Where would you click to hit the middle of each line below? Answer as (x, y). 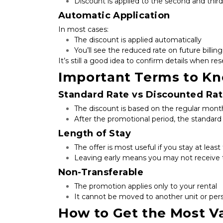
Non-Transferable (101, 172)
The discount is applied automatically (138, 40)
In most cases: (83, 29)
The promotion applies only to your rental (146, 186)
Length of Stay (95, 133)
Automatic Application (114, 15)
